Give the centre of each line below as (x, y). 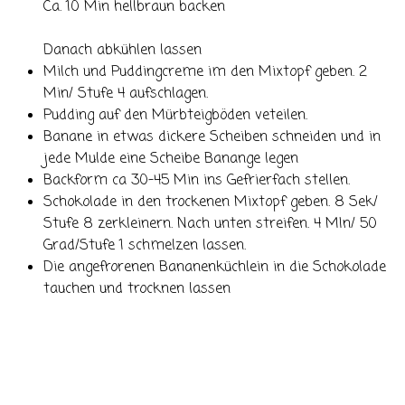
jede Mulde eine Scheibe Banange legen (171, 160)
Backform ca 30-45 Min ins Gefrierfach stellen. (197, 181)
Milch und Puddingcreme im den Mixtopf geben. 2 (205, 73)
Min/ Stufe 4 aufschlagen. (126, 94)
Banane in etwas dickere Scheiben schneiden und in (212, 138)
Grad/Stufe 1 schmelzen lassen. (145, 246)
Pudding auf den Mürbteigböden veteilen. (175, 116)
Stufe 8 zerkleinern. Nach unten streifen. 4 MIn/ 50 (210, 225)
